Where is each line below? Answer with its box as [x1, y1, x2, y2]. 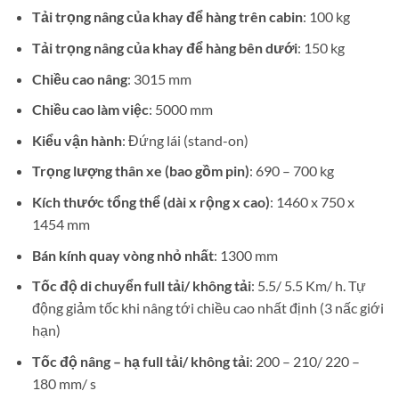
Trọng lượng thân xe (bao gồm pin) [31, 162, 249, 180]
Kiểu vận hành [31, 131, 122, 149]
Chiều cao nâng [31, 69, 127, 87]
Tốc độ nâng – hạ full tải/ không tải [31, 352, 249, 370]
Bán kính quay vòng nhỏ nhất [31, 246, 214, 264]
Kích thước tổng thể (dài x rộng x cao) [31, 193, 270, 211]
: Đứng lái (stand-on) [121, 131, 248, 149]
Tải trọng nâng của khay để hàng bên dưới [31, 39, 297, 57]
